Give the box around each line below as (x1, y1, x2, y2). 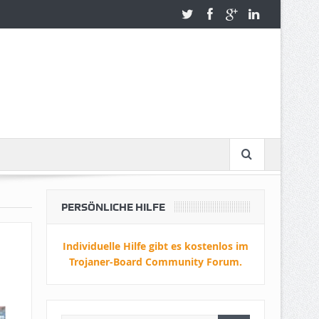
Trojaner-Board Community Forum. (68, 255, 242, 268)
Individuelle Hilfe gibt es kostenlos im (62, 239, 249, 253)
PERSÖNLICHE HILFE (61, 201, 165, 214)
